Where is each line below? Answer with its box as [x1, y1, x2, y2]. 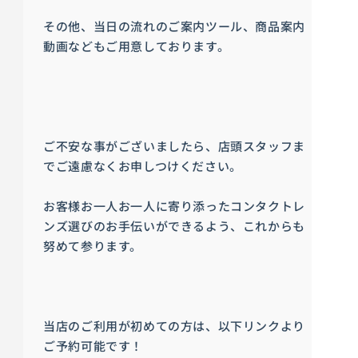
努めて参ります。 [43, 237, 142, 254]
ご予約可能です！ [43, 336, 143, 354]
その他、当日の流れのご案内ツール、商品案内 [43, 17, 305, 34]
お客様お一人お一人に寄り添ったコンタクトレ [43, 197, 305, 214]
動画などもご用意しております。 [43, 37, 230, 54]
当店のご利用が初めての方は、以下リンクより [43, 316, 305, 334]
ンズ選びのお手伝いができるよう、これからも [43, 217, 305, 234]
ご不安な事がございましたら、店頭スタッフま [43, 137, 305, 154]
